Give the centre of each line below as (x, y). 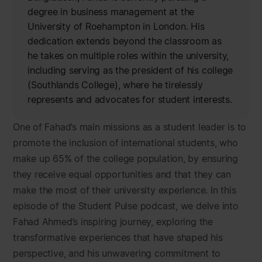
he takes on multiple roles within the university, (128, 56)
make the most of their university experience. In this (125, 190)
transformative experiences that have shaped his (118, 237)
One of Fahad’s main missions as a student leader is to (130, 127)
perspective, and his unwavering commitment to (117, 253)
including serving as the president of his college (130, 70)
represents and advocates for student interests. (130, 99)
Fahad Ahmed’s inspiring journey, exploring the (113, 222)
